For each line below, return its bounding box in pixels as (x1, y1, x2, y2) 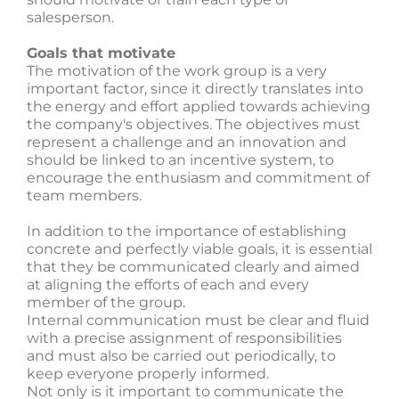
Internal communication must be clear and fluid (27, 312, 370, 329)
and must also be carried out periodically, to (27, 347, 336, 364)
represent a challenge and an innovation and (27, 134, 346, 151)
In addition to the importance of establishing (27, 223, 346, 240)
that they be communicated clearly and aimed (27, 258, 360, 275)
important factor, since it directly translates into (27, 80, 363, 97)
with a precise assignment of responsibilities (27, 330, 342, 346)
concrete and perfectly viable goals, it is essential (27, 240, 372, 257)
